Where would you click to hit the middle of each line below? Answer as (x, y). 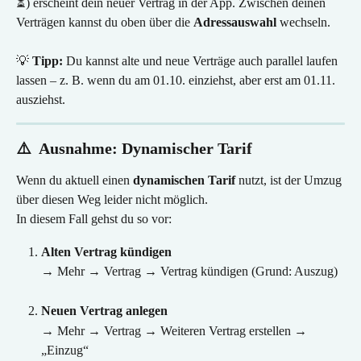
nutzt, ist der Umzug (290, 180)
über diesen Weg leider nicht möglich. (112, 200)
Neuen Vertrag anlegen (104, 311)
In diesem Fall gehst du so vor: (94, 219)
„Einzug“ (65, 350)
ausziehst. (41, 100)
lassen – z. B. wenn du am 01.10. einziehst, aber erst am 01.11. (177, 81)
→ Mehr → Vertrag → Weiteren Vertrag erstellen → (176, 330)
